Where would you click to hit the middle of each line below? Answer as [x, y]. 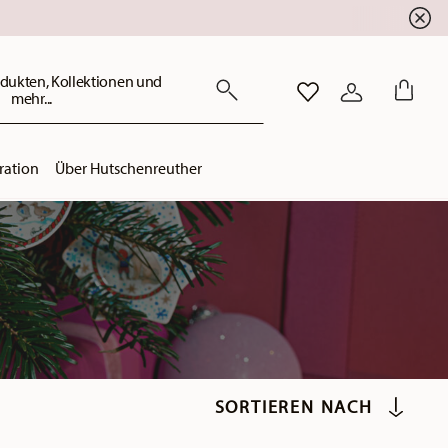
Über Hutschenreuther [128, 168]
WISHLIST [335, 98]
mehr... [31, 98]
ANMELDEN [390, 98]
